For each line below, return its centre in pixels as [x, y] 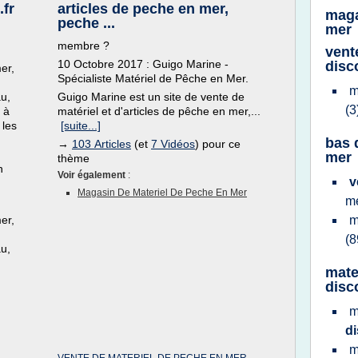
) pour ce [218, 144]
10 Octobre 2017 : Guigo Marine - [143, 64]
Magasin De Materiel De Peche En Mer [162, 193]
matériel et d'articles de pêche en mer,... [159, 111]
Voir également [93, 175]
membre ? [84, 46]
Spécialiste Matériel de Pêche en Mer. [153, 78]
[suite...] [81, 125]
